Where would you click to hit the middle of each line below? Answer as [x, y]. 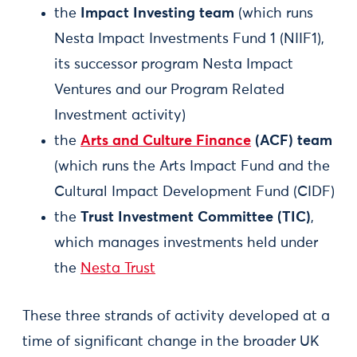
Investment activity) [120, 116]
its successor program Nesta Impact [174, 65]
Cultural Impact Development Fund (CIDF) [194, 192]
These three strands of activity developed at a [176, 316]
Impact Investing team [157, 14]
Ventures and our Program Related [169, 90]
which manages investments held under [186, 243]
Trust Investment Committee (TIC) [196, 218]
